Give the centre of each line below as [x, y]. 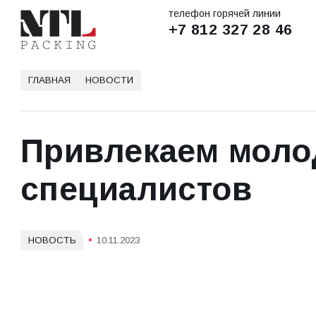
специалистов [141, 189]
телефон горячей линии [224, 14]
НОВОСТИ [110, 80]
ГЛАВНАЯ [49, 80]
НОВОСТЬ [52, 240]
